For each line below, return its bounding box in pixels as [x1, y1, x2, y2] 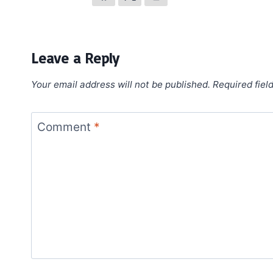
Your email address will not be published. [31, 79, 210, 91]
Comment [37, 119, 94, 134]
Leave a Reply [31, 48, 119, 67]
